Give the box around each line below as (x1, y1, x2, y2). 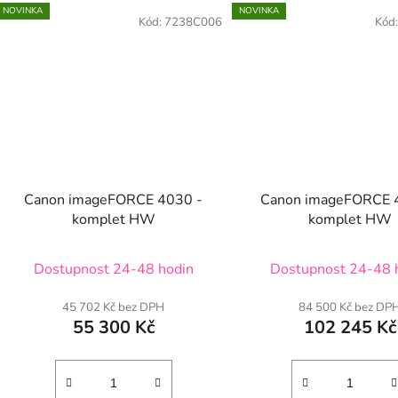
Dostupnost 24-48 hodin (33, 259, 194, 279)
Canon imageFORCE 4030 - (24, 189, 203, 210)
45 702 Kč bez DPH (62, 298, 165, 315)
